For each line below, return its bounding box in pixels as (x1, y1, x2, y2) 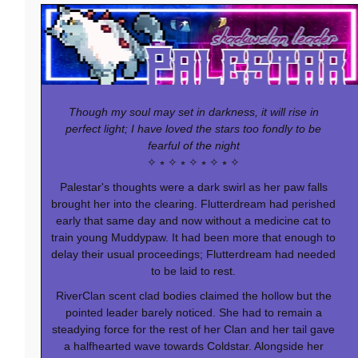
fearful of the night (147, 138, 240, 152)
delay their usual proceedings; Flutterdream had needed (51, 247, 336, 261)
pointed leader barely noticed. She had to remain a (65, 305, 322, 319)
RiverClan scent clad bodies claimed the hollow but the (55, 288, 332, 302)
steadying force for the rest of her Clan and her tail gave (52, 322, 335, 336)
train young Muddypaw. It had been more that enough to (51, 230, 336, 244)
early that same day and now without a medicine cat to (56, 213, 331, 227)
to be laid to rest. (151, 264, 236, 277)
